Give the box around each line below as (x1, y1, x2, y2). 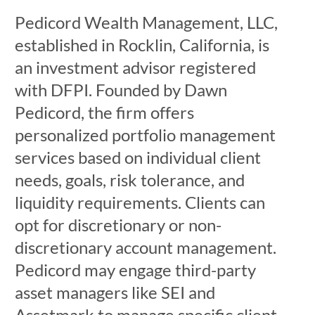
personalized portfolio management (14, 124, 276, 145)
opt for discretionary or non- (14, 214, 221, 235)
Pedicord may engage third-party (14, 259, 256, 280)
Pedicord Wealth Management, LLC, (14, 12, 278, 32)
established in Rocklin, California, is (14, 34, 269, 55)
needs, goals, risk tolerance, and (14, 169, 245, 190)
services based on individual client (14, 147, 261, 167)
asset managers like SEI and (14, 282, 215, 302)
